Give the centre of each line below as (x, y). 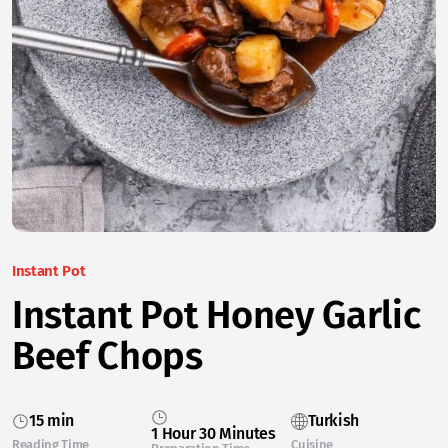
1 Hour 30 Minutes (213, 433)
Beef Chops (107, 355)
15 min (52, 421)
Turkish (334, 421)
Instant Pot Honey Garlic (216, 314)
